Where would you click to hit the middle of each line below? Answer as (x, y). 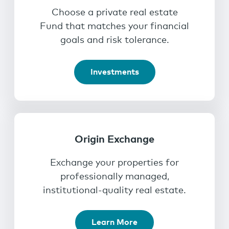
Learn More (114, 222)
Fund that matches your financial (114, 27)
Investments (114, 72)
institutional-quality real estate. (114, 191)
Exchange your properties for (114, 163)
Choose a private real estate (114, 13)
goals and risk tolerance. (114, 40)
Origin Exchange (114, 140)
